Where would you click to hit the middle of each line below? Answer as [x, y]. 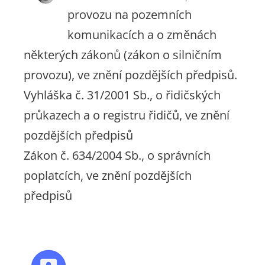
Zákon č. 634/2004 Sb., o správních [117, 155]
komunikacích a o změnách [142, 35]
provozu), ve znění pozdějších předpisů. [130, 75]
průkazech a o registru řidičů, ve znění [127, 115]
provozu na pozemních [130, 14]
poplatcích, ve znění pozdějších [108, 175]
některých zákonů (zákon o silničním [123, 55]
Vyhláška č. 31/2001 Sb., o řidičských [122, 95]
